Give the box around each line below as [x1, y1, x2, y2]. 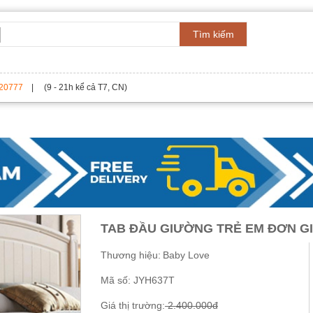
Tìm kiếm [192, 29, 234, 40]
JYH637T [131, 275, 175, 286]
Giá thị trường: [101, 300, 165, 311]
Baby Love [163, 249, 210, 261]
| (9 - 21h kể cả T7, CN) [23, 82, 127, 92]
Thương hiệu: [101, 249, 161, 261]
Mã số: [101, 275, 131, 286]
